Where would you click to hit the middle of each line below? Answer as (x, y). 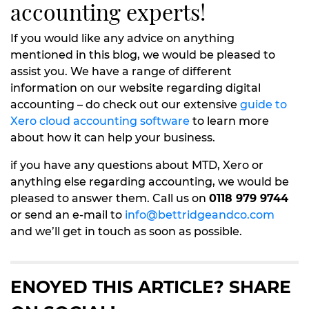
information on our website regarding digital (136, 88)
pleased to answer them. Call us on (110, 198)
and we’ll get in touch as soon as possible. (126, 231)
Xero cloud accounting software (100, 121)
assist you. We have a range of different (121, 71)
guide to (263, 104)
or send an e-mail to (68, 215)
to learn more (229, 121)
